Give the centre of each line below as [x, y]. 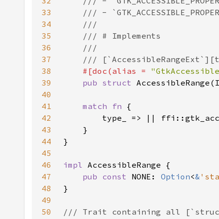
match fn [105, 106]
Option [175, 176]
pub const [107, 176]
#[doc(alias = [117, 71]
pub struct [109, 83]
